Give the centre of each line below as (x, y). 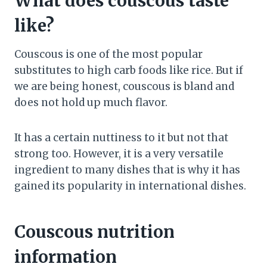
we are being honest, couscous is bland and (124, 87)
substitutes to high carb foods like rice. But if (129, 71)
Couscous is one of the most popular (108, 55)
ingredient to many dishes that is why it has (127, 170)
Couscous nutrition (94, 232)
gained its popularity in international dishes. (131, 186)
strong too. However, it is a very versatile (119, 154)
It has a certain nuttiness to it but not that (121, 138)
